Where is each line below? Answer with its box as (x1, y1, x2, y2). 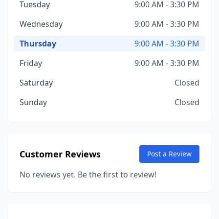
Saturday (20, 77, 53, 88)
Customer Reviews (20, 148, 101, 160)
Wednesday (20, 19, 63, 29)
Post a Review (147, 149, 192, 158)
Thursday (20, 38, 56, 49)
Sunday (20, 97, 47, 108)
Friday (20, 58, 42, 68)
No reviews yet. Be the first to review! (20, 169, 156, 180)
